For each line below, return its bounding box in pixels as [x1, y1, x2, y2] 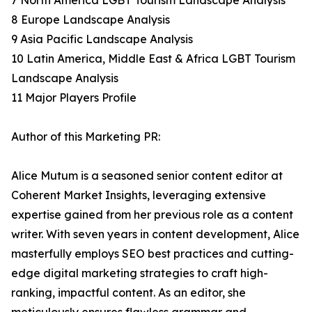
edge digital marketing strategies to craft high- [11, 266, 268, 281]
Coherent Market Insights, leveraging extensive [11, 188, 266, 203]
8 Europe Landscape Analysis [11, 13, 170, 27]
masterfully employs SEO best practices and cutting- [11, 247, 294, 261]
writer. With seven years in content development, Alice [11, 227, 299, 242]
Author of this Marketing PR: [11, 130, 160, 144]
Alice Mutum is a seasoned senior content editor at [11, 169, 283, 183]
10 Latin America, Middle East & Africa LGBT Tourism [11, 52, 295, 66]
